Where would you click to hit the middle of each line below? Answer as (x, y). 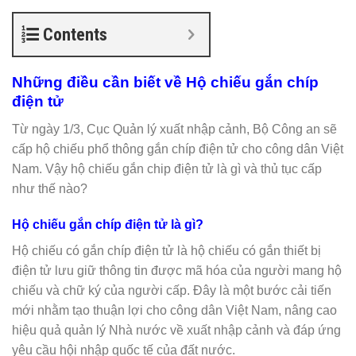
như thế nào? (50, 188)
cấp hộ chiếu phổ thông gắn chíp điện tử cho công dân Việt (178, 149)
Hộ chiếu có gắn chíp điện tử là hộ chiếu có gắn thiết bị (166, 251)
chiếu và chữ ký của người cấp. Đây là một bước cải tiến (172, 291)
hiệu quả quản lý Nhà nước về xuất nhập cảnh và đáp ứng (176, 331)
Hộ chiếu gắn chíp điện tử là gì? (108, 225)
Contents (75, 35)
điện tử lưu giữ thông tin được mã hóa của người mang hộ (177, 271)
